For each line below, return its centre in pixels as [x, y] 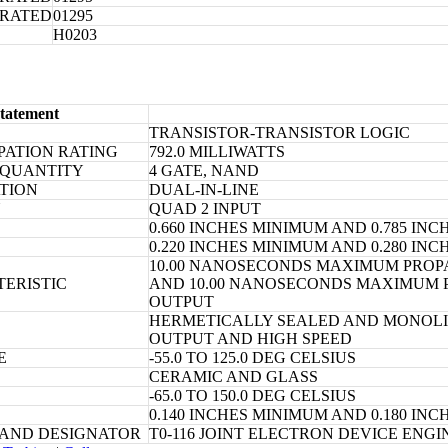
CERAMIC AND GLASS [233, 377]
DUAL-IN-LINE [204, 190]
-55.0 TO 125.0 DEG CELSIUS [252, 358]
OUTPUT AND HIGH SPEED [250, 339]
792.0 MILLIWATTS [217, 152]
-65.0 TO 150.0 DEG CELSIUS [252, 396]
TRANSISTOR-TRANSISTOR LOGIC [279, 133]
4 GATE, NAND [204, 171]
